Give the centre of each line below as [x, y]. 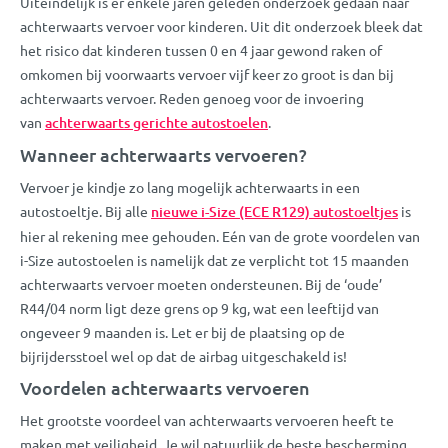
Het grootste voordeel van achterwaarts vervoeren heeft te [207, 419]
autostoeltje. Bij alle [85, 210]
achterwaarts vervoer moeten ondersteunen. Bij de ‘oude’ [201, 283]
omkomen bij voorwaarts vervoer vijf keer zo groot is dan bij [207, 73]
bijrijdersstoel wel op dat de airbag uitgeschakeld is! [183, 355]
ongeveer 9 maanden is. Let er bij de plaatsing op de [182, 331]
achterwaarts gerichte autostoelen [156, 122]
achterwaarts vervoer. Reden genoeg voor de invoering [192, 97]
